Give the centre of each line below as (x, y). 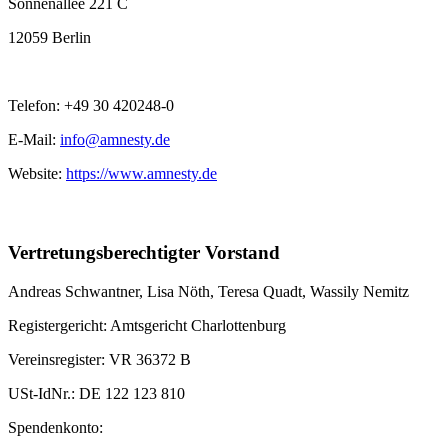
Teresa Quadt (260, 292)
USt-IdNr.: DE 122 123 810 (96, 394)
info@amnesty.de (115, 140)
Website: (37, 174)
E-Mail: (34, 140)
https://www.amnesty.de (141, 174)
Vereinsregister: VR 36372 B (99, 360)
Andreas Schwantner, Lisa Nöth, (113, 292)
